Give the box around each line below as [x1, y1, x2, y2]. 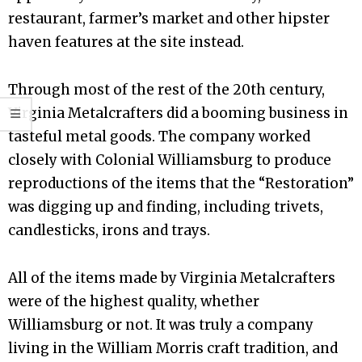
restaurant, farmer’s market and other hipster [8, 9, 330, 27]
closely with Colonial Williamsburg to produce [8, 151, 331, 169]
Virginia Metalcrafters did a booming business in [8, 104, 348, 122]
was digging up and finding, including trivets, [8, 198, 323, 216]
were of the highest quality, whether [8, 293, 259, 311]
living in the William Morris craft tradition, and [8, 339, 338, 358]
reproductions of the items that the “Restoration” [8, 175, 354, 192]
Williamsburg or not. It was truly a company [8, 316, 314, 335]
